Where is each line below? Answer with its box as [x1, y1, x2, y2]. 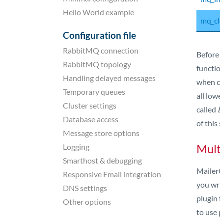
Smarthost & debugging [63, 155, 142, 165]
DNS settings [63, 183, 107, 192]
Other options [63, 196, 111, 206]
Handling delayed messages [63, 73, 156, 82]
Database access [63, 114, 118, 124]
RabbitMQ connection [63, 45, 138, 55]
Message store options [63, 128, 139, 137]
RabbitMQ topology [63, 59, 131, 69]
